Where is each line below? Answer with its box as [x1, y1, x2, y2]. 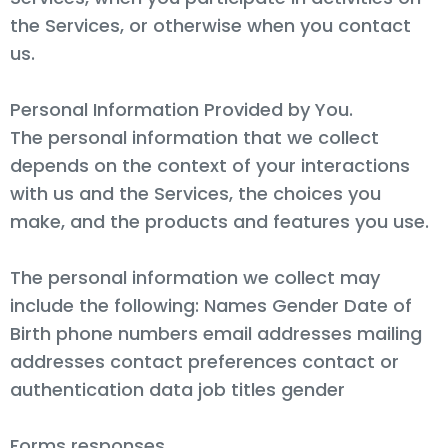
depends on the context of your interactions [10, 152, 410, 178]
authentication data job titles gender [10, 376, 345, 402]
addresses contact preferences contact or [10, 348, 399, 374]
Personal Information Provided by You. [10, 96, 353, 122]
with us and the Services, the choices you [10, 180, 381, 206]
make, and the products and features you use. [10, 208, 429, 234]
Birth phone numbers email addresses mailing [10, 320, 422, 346]
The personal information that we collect [10, 124, 379, 150]
